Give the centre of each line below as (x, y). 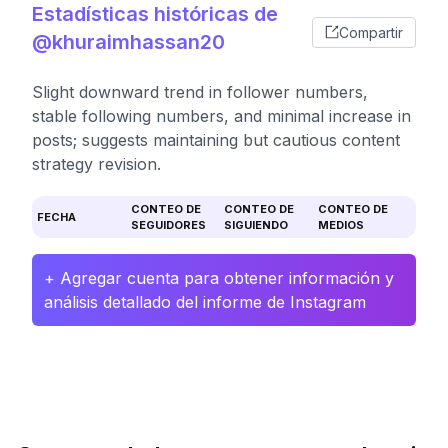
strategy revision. (96, 164)
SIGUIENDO (256, 225)
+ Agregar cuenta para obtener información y (219, 278)
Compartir (371, 32)
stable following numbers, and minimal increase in (221, 116)
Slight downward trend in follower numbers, (200, 92)
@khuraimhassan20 (128, 42)
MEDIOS (340, 225)
